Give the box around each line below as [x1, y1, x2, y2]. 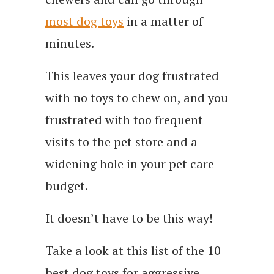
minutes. [45, 34, 94, 51]
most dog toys [45, 12, 124, 29]
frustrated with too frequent [45, 111, 203, 128]
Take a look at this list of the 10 [45, 242, 221, 259]
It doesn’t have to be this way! [45, 209, 213, 226]
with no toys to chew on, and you [45, 89, 228, 106]
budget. [45, 177, 88, 194]
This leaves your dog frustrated [45, 67, 219, 84]
